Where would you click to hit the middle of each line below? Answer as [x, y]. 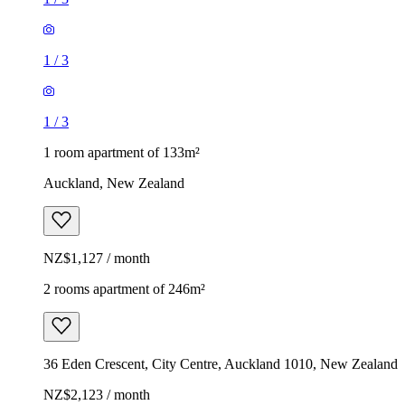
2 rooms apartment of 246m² [124, 288]
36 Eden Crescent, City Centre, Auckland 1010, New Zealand [221, 363]
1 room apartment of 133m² [122, 152]
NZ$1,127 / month [97, 258]
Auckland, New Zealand [114, 183]
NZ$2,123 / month [97, 394]
